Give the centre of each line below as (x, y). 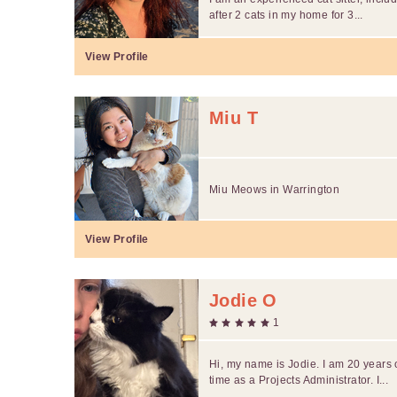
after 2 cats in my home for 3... (286, 15)
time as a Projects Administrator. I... (299, 380)
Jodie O (243, 300)
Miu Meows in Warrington (275, 189)
